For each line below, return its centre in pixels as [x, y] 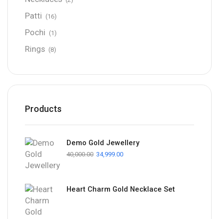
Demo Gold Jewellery [103, 143]
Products [43, 109]
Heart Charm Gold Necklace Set [121, 189]
